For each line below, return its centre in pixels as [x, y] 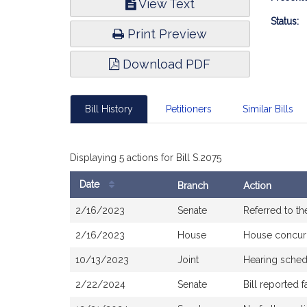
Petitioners [188, 109]
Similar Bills [268, 109]
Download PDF [165, 64]
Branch [193, 186]
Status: [284, 21]
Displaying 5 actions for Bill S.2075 [146, 158]
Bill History [109, 109]
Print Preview [166, 34]
